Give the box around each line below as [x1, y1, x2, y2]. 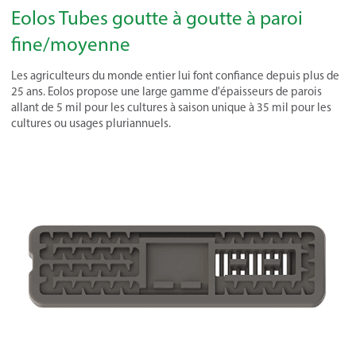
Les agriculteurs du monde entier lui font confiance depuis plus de [11, 68, 339, 83]
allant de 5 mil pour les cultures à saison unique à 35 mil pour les [11, 100, 331, 114]
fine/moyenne [11, 32, 130, 56]
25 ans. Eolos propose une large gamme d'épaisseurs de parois [11, 84, 322, 99]
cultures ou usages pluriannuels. [11, 116, 171, 130]
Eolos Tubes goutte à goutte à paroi [11, 6, 303, 29]
